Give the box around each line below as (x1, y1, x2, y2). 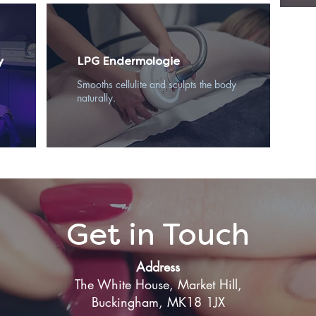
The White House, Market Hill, (74, 276, 242, 293)
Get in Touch (66, 214, 250, 254)
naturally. (76, 91, 116, 104)
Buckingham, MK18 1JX (91, 293, 225, 310)
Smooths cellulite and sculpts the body (76, 78, 236, 91)
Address (136, 258, 180, 275)
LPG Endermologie (76, 54, 180, 68)
